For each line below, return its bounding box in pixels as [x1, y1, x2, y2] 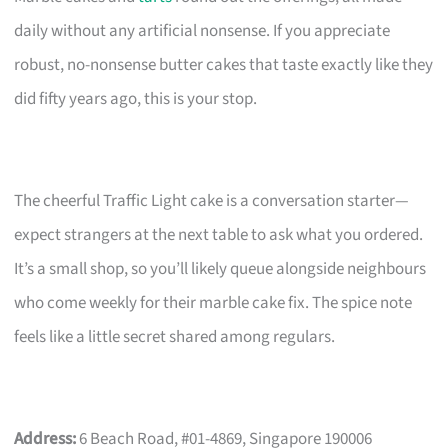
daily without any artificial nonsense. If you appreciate [14, 18, 391, 43]
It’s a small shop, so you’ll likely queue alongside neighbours [14, 256, 427, 281]
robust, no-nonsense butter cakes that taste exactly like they [14, 52, 434, 77]
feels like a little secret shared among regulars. [14, 324, 336, 349]
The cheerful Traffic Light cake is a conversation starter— [14, 188, 410, 213]
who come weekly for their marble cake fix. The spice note [14, 290, 413, 315]
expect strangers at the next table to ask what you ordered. [14, 222, 424, 247]
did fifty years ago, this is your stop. [14, 86, 258, 111]
